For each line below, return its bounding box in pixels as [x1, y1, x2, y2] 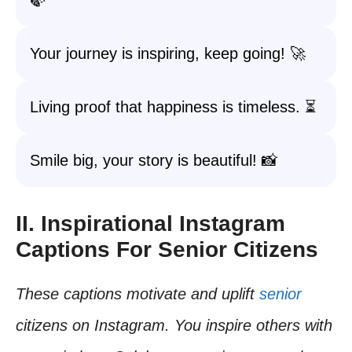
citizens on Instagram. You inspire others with [16, 317, 332, 334]
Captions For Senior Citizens [16, 237, 318, 262]
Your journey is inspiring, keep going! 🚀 [30, 45, 306, 62]
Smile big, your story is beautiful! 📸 [30, 152, 277, 169]
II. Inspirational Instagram [16, 211, 285, 236]
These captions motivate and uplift [16, 285, 259, 302]
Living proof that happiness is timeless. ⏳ [30, 98, 317, 115]
